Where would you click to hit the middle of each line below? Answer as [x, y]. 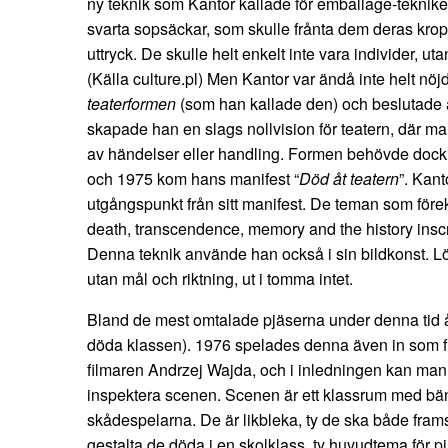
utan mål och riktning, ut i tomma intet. [220, 279]
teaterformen [131, 104]
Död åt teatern [349, 179]
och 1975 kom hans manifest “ [193, 179]
